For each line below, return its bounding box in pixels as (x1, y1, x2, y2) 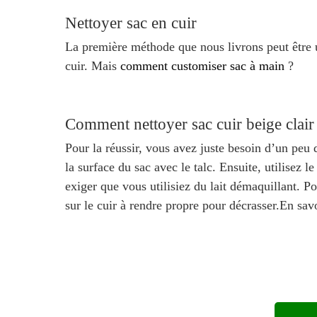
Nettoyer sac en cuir (65, 13, 197, 32)
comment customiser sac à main (120, 58, 284, 73)
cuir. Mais (65, 58, 120, 73)
